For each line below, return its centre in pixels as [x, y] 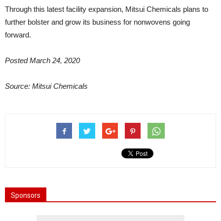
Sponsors [26, 195]
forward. [18, 35]
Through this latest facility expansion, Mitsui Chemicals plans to [107, 9]
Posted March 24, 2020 [42, 60]
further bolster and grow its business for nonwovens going [97, 22]
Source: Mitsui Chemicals [46, 86]
